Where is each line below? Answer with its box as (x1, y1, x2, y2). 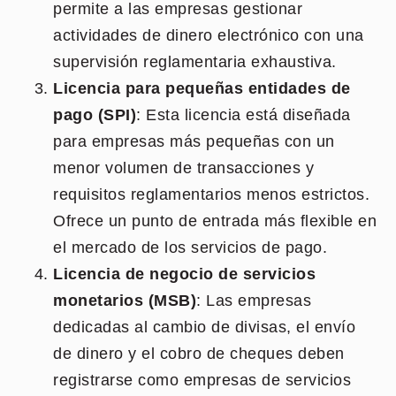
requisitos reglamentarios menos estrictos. (53, 186, 369, 203)
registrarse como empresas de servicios (53, 371, 351, 389)
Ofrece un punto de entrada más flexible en (53, 212, 377, 230)
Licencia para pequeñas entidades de (53, 80, 351, 97)
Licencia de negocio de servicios (53, 265, 316, 283)
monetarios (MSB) (53, 292, 196, 309)
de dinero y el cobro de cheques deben (53, 345, 345, 362)
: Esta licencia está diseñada (136, 106, 351, 124)
